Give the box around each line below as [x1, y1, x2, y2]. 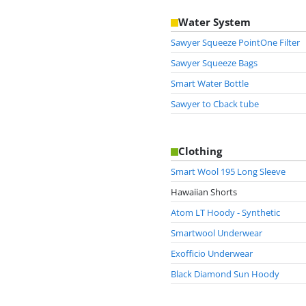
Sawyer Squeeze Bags [171, 56, 258, 69]
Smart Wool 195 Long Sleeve [171, 165, 286, 178]
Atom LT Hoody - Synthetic [171, 206, 280, 219]
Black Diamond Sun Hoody [171, 267, 279, 280]
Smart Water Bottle [171, 76, 249, 89]
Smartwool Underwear [171, 226, 262, 239]
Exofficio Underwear [171, 247, 253, 260]
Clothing [178, 145, 222, 158]
